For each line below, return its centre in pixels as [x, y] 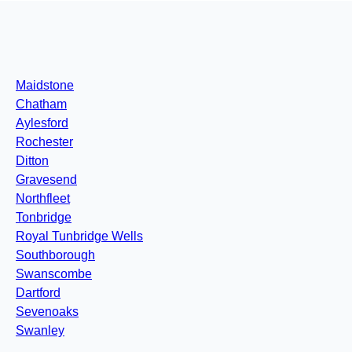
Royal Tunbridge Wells [79, 236]
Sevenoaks [47, 312]
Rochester [44, 142]
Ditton [32, 161]
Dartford [38, 293]
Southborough [55, 255]
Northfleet [43, 199]
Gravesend [46, 180]
